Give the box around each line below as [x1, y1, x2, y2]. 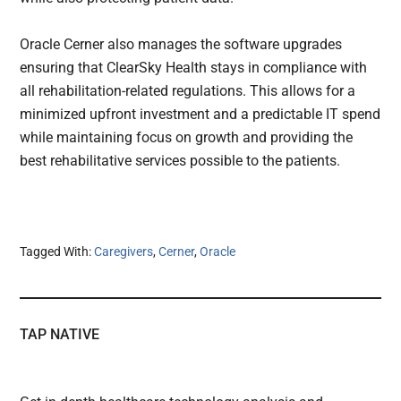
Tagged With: [20, 243, 95, 259]
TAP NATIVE [20, 325, 100, 343]
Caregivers [94, 243, 154, 259]
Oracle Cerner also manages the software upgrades [20, 35, 343, 53]
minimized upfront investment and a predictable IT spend [20, 105, 381, 123]
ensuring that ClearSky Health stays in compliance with [20, 58, 368, 76]
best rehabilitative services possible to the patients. [20, 151, 341, 169]
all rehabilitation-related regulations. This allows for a [20, 81, 356, 99]
